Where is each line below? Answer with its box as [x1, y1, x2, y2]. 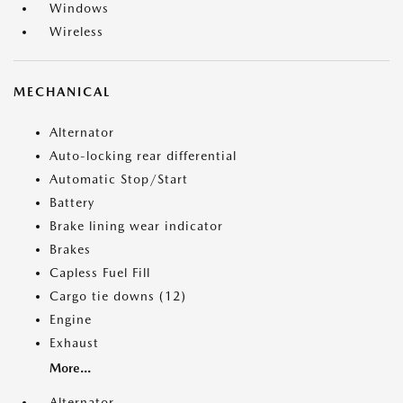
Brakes [49, 242, 91, 257]
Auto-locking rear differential [49, 148, 237, 164]
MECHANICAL [13, 85, 111, 100]
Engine [49, 312, 92, 327]
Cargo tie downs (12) [49, 289, 186, 304]
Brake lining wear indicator [49, 219, 223, 234]
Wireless [49, 24, 103, 40]
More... [49, 361, 91, 376]
